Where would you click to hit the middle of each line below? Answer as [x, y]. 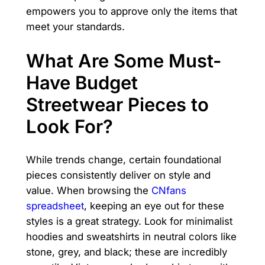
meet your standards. [75, 26]
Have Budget [82, 82]
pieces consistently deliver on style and [118, 175]
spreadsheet [55, 206]
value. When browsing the [88, 191]
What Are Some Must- [123, 60]
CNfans [169, 191]
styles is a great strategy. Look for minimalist [129, 222]
